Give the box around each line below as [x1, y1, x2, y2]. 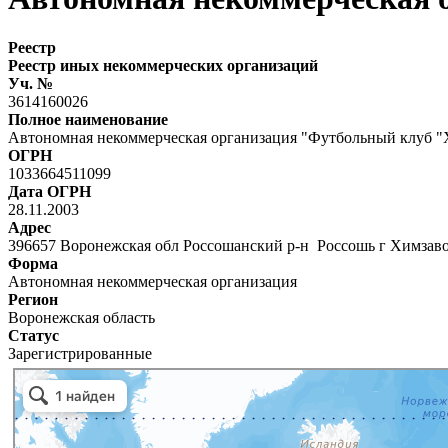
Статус [8, 326, 59, 344]
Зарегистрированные [8, 344, 152, 362]
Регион [8, 290, 58, 308]
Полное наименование [8, 110, 168, 128]
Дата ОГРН [8, 182, 91, 200]
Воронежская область [8, 308, 155, 326]
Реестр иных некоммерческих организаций [8, 56, 318, 74]
